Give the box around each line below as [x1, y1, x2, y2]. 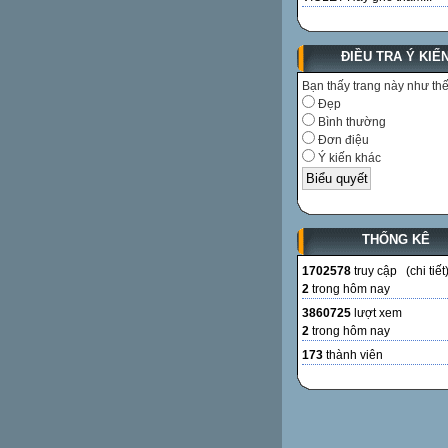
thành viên [323, 347, 383, 362]
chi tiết [410, 263, 445, 278]
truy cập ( [351, 263, 410, 278]
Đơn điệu [315, 133, 369, 148]
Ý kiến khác [315, 151, 381, 166]
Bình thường [315, 115, 386, 130]
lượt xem [351, 305, 402, 320]
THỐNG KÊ [361, 231, 430, 247]
